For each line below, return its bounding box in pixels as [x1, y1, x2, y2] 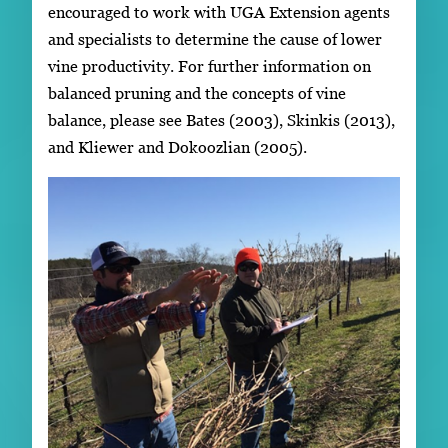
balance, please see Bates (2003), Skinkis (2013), [48, 110, 395, 129]
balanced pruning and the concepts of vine [48, 83, 346, 102]
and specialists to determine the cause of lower [48, 29, 382, 48]
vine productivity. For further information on [48, 56, 371, 75]
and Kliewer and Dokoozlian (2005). [48, 137, 307, 156]
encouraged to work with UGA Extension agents [48, 2, 390, 21]
